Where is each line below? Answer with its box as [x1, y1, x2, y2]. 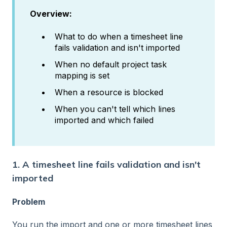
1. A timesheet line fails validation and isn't [12, 158, 201, 170]
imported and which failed [55, 115, 154, 126]
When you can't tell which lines [55, 104, 175, 115]
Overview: [30, 9, 72, 19]
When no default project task [55, 59, 167, 70]
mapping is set [55, 70, 109, 81]
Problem [12, 197, 45, 207]
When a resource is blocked [55, 87, 163, 98]
